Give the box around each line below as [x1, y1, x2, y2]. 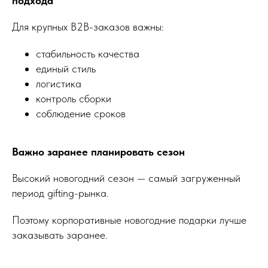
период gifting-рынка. [12, 187, 109, 200]
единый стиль [36, 62, 96, 75]
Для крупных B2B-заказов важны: [12, 20, 164, 33]
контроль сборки [36, 92, 111, 105]
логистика [36, 77, 81, 90]
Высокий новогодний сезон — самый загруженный [12, 172, 240, 185]
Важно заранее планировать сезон [12, 145, 185, 159]
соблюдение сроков [36, 107, 126, 120]
